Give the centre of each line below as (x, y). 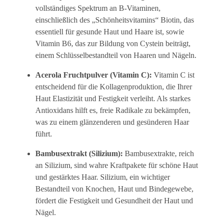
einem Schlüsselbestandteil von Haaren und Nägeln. (116, 55)
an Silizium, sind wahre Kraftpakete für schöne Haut (117, 165)
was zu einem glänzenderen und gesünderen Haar (112, 122)
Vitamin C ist (173, 75)
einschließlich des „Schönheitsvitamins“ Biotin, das (115, 20)
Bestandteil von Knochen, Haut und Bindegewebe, (114, 189)
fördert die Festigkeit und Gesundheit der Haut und (114, 200)
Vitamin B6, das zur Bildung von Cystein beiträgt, (113, 43)
